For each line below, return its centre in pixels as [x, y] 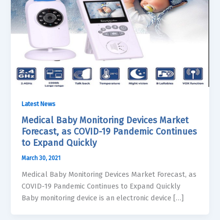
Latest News [39, 104]
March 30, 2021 [41, 158]
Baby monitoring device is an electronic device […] [103, 198]
